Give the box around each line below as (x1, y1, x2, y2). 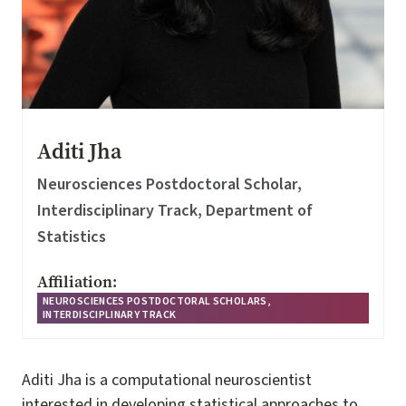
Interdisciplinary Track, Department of (37, 199, 313, 222)
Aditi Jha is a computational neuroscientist (22, 369, 312, 391)
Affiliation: (37, 271, 117, 293)
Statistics (37, 226, 106, 248)
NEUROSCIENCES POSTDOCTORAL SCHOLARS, (43, 294, 270, 309)
